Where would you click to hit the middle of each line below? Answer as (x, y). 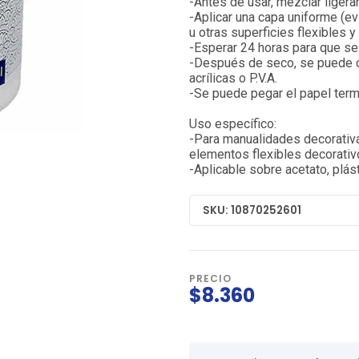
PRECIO (210, 279)
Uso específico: (233, 124)
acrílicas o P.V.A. (233, 79)
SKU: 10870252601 (252, 210)
